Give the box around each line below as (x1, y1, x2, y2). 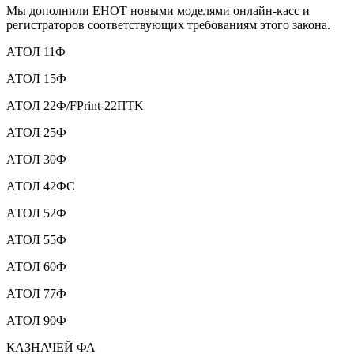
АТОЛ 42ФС (6, 179, 75, 193)
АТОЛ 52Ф (6, 205, 66, 220)
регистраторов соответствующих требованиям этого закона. (6, 17, 330, 32)
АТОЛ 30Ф (6, 152, 66, 166)
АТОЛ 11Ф (6, 44, 66, 58)
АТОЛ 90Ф (6, 313, 66, 327)
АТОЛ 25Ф (6, 125, 66, 139)
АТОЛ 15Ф (6, 71, 66, 85)
